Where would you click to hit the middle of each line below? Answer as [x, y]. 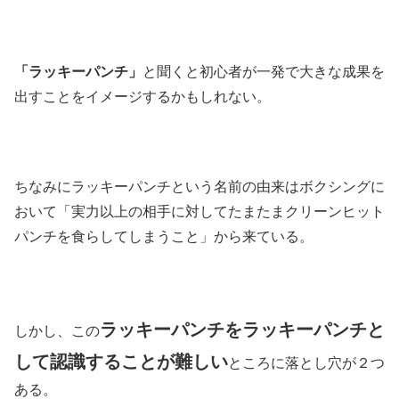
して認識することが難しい [121, 362]
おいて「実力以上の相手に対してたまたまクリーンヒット [199, 211]
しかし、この [57, 331]
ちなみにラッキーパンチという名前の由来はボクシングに [199, 186]
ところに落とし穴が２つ [306, 363]
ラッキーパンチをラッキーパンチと [242, 330]
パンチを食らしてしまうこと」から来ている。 [164, 236]
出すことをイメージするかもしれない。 [142, 96]
